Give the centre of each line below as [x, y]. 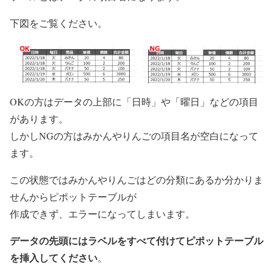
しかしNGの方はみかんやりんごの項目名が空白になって [134, 135]
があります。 [39, 118]
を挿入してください [54, 257]
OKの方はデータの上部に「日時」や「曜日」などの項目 [134, 101]
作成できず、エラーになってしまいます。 [102, 213]
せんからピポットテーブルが [73, 196]
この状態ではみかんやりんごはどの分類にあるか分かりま [136, 179]
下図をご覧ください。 [58, 23]
